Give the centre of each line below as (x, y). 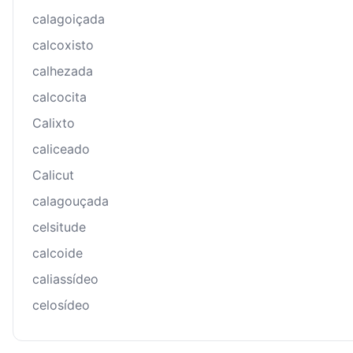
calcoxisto (63, 45)
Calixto (54, 123)
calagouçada (71, 201)
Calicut (53, 175)
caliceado (61, 149)
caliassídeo (65, 279)
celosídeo (61, 305)
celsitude (59, 227)
